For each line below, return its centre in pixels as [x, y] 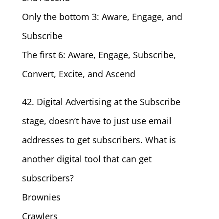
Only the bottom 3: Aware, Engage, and [102, 17]
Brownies [41, 197]
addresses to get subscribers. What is [99, 140]
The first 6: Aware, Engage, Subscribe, [99, 55]
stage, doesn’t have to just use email [97, 121]
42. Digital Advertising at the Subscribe [101, 102]
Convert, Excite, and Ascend [78, 74]
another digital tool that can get [87, 159]
